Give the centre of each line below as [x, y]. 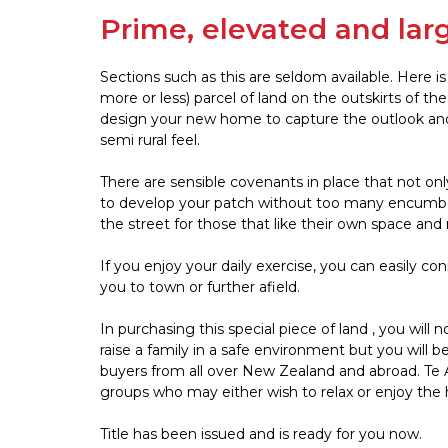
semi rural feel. [150, 140]
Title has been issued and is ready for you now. [261, 434]
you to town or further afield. [200, 287]
